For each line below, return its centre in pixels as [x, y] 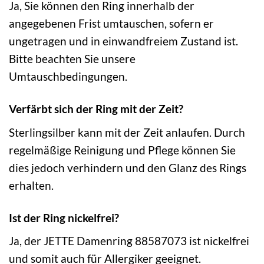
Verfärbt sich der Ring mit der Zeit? [96, 109]
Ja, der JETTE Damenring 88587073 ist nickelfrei [129, 241]
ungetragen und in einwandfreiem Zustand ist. [123, 41]
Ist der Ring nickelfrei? [64, 217]
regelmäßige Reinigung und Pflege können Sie [122, 150]
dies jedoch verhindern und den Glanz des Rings [128, 167]
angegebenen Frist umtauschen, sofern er [111, 24]
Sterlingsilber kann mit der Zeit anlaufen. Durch [127, 132]
